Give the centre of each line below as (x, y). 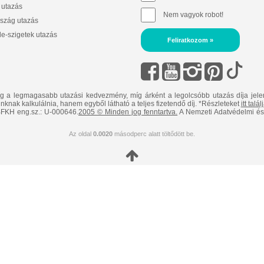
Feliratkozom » (190, 40)
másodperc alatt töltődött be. (154, 134)
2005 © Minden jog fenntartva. (128, 112)
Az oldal (81, 134)
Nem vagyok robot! (193, 14)
